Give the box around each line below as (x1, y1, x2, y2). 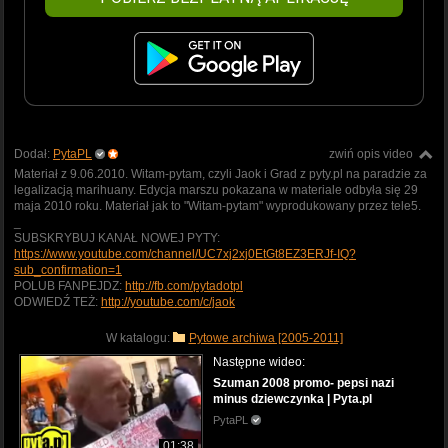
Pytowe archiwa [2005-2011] (188, 330, 343, 345)
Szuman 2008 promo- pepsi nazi (213, 375, 394, 390)
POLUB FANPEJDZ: (14, 278, 125, 293)
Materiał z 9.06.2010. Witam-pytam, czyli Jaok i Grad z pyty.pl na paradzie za (14, 166, 427, 181)
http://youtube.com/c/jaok (101, 294, 235, 309)
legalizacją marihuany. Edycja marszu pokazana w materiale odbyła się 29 (14, 182, 418, 197)
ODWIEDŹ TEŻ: (14, 294, 101, 309)
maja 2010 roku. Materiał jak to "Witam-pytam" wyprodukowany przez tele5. (14, 198, 421, 213)
